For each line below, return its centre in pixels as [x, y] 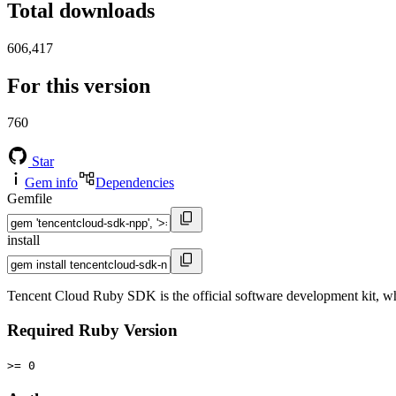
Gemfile [30, 199]
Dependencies [135, 183]
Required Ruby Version [92, 331]
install [23, 240]
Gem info [51, 183]
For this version [79, 85]
